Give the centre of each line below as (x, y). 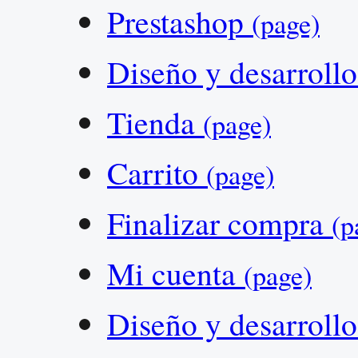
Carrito (157, 172)
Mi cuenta (175, 273)
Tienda (155, 122)
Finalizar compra (219, 223)
